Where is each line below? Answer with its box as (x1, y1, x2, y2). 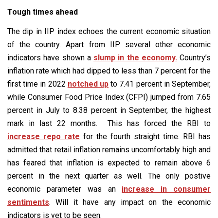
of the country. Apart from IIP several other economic (7, 40, 211, 50)
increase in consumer (122, 184, 211, 194)
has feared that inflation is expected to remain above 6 (7, 158, 211, 168)
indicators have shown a (7, 53, 93, 63)
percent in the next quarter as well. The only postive (7, 171, 211, 181)
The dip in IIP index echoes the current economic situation (7, 27, 211, 36)
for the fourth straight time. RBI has (80, 132, 211, 142)
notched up (67, 79, 109, 89)
